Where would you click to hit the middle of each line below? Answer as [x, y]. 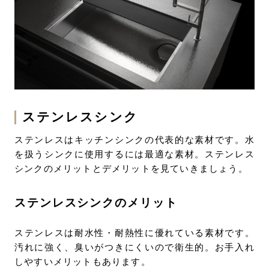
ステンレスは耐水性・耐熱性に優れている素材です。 [134, 233]
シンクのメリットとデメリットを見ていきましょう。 [131, 169]
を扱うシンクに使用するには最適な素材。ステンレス [134, 155]
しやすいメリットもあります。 [82, 262]
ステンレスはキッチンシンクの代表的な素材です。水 [134, 140]
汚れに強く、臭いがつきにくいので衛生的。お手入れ [134, 248]
